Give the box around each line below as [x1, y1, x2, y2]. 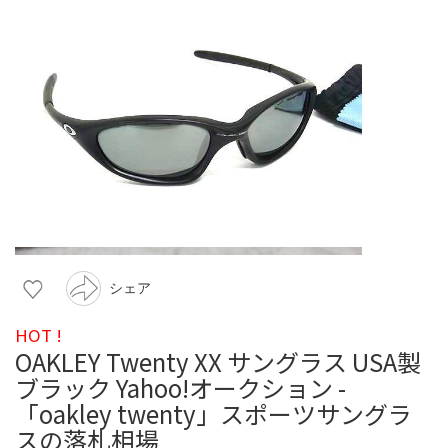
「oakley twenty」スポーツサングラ [15, 395, 412, 431]
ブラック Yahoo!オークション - [15, 369, 346, 405]
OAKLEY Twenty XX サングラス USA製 [15, 343, 421, 379]
